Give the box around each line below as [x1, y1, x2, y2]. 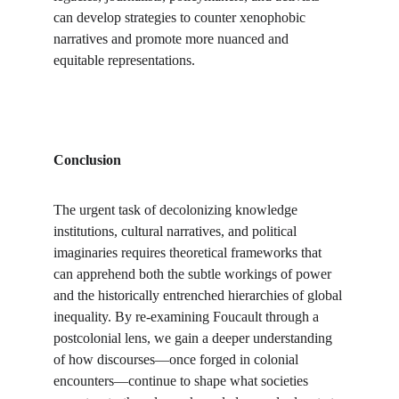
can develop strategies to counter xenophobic [53, 10, 309, 25]
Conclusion [53, 152, 121, 167]
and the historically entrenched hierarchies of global [53, 288, 346, 303]
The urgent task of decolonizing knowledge [53, 202, 301, 217]
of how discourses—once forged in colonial [53, 352, 302, 367]
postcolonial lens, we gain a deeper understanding [53, 330, 336, 346]
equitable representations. [53, 53, 195, 68]
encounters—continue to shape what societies [53, 373, 312, 388]
